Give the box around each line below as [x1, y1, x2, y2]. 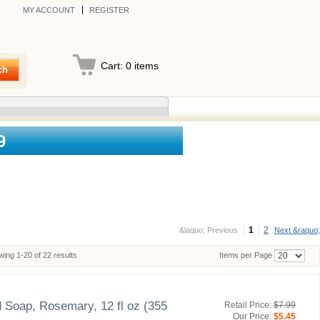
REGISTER [89, 6, 129, 14]
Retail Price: [224, 299, 271, 310]
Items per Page [219, 251, 272, 259]
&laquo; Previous [179, 226, 238, 234]
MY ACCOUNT [22, 6, 75, 14]
